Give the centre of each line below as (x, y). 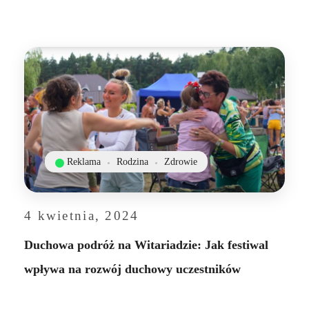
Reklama (84, 162)
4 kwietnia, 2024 (82, 216)
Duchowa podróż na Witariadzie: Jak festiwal (146, 245)
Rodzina (132, 162)
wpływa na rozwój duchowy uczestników (132, 269)
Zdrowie (181, 162)
